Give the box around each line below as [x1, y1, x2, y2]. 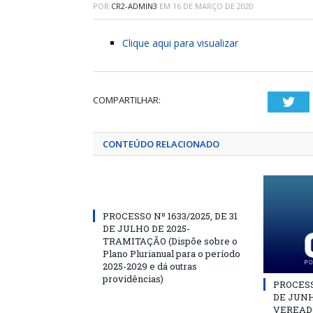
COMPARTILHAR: [93, 94, 161, 106]
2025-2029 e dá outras [103, 260, 197, 272]
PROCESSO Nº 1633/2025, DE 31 [103, 210, 238, 222]
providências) [103, 272, 163, 285]
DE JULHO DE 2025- [103, 222, 190, 235]
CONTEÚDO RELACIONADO [103, 138, 219, 150]
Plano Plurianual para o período [103, 247, 240, 260]
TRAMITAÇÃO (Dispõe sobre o [103, 235, 238, 247]
